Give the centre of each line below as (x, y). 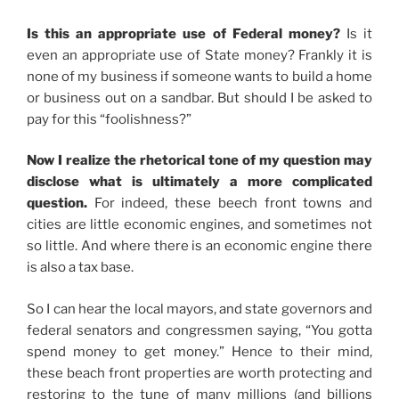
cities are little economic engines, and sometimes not (199, 225)
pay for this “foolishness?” (109, 119)
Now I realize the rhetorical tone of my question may (199, 161)
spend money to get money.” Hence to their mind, (199, 351)
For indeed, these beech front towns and (230, 204)
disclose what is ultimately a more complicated (199, 182)
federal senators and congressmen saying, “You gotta (199, 330)
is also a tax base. (80, 268)
